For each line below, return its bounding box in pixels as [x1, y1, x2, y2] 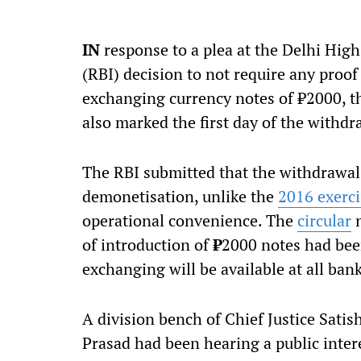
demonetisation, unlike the [82, 185, 278, 207]
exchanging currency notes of [82, 87, 297, 109]
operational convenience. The [82, 210, 297, 231]
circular [297, 210, 351, 231]
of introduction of [82, 234, 213, 255]
